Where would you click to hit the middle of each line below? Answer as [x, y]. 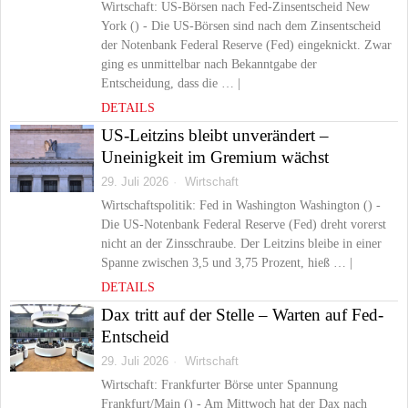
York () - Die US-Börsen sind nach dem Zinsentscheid [241, 26]
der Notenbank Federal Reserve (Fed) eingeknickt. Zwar [246, 45]
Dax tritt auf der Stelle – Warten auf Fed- [242, 315]
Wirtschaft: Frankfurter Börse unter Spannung [219, 385]
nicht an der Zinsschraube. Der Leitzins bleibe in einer [241, 244]
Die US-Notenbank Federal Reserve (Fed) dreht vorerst [244, 224]
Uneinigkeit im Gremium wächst [215, 157]
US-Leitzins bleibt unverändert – [215, 135]
